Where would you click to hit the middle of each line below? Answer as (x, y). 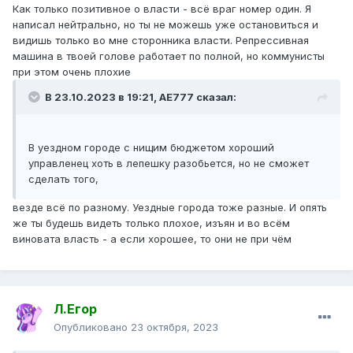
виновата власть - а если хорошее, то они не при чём (152, 239)
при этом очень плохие (72, 72)
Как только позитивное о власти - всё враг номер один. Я (162, 9)
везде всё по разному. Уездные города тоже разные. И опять (170, 208)
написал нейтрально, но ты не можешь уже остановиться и (165, 25)
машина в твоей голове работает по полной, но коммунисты (169, 56)
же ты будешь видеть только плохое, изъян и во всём (151, 223)
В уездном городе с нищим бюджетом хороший (151, 148)
